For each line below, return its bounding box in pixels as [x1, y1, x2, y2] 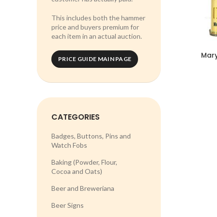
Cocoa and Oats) [51, 167, 102, 175]
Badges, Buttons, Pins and [51, 132, 131, 140]
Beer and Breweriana [51, 184, 114, 192]
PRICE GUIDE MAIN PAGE [58, 55, 132, 62]
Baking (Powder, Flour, [51, 158, 117, 166]
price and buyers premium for [51, 23, 139, 31]
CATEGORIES [51, 111, 100, 123]
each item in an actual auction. [51, 32, 142, 40]
